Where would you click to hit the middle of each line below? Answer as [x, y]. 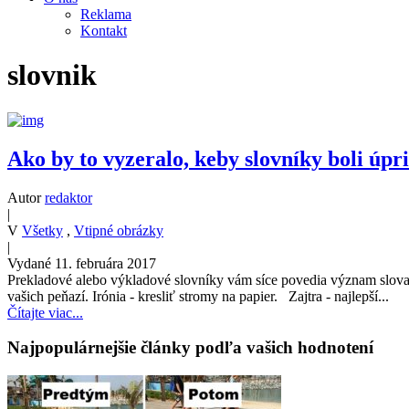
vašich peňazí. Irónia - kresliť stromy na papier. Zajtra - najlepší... [198, 296]
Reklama [106, 14]
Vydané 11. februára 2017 [82, 263]
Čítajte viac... [45, 312]
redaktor [68, 197]
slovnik [52, 75]
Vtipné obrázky [119, 230]
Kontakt [104, 30]
